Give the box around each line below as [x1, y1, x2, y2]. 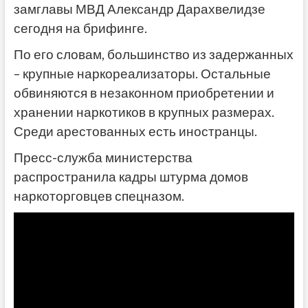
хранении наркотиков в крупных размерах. [13, 104, 274, 120]
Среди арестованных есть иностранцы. [13, 124, 260, 140]
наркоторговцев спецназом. [13, 188, 184, 204]
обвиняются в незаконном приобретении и [13, 85, 274, 101]
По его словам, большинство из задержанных [13, 47, 294, 63]
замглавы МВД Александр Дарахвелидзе [13, 1, 265, 17]
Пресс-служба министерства [13, 150, 192, 166]
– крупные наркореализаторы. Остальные [13, 66, 271, 82]
